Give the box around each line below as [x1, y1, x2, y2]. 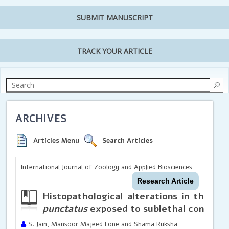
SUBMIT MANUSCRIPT [76, 13, 153, 23]
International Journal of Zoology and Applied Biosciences [21, 162, 193, 172]
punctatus [42, 202, 88, 215]
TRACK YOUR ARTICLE [77, 46, 152, 56]
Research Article [136, 176, 194, 185]
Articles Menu [33, 135, 80, 145]
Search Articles [102, 135, 153, 145]
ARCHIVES [15, 111, 67, 126]
